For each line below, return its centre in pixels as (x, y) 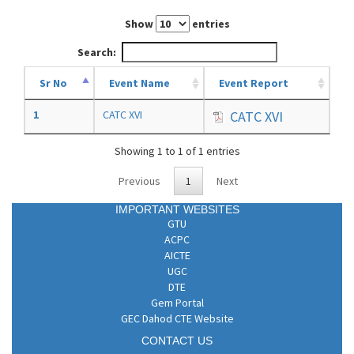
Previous (139, 181)
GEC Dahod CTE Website (177, 319)
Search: (96, 53)
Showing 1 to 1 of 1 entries (177, 151)
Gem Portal (177, 303)
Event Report (254, 83)
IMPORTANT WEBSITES (177, 210)
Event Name (139, 83)
